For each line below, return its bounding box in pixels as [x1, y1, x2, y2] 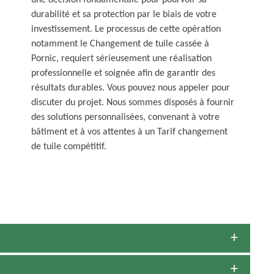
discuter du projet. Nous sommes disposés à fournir [31, 98, 234, 108]
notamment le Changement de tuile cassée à [31, 39, 209, 50]
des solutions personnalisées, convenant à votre [31, 113, 220, 123]
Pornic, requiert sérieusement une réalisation [31, 54, 212, 64]
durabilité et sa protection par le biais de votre [31, 10, 217, 20]
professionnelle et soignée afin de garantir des [31, 68, 215, 79]
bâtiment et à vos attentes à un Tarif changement [31, 127, 228, 138]
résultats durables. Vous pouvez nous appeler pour [31, 83, 230, 94]
